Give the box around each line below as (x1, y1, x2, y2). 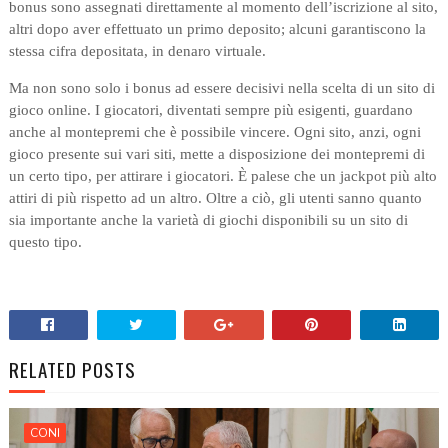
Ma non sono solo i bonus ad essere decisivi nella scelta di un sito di (8, 80, 435, 97)
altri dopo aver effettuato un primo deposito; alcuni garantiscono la (8, 21, 426, 38)
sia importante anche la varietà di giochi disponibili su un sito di (8, 212, 408, 229)
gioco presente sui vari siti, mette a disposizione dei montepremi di (8, 146, 425, 163)
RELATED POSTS (8, 355, 136, 384)
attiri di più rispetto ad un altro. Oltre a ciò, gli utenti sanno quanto (8, 190, 422, 207)
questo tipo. (8, 234, 82, 251)
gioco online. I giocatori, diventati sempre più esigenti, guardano (8, 102, 413, 119)
